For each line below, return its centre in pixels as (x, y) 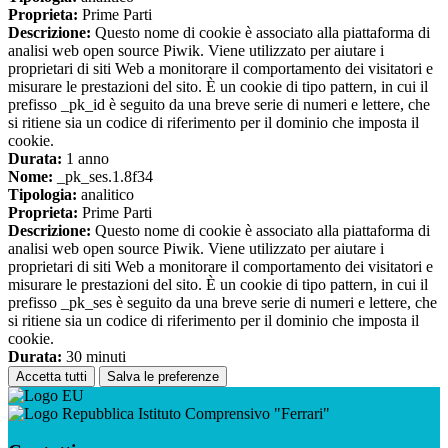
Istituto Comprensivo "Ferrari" (232, 413)
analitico (105, 194)
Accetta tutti (51, 376)
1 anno (85, 158)
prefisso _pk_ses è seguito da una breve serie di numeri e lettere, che (222, 302)
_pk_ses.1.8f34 (103, 176)
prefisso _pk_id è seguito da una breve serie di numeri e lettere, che (219, 104)
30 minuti (94, 356)
